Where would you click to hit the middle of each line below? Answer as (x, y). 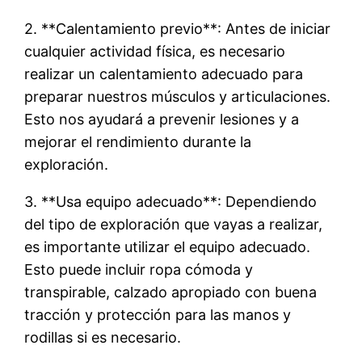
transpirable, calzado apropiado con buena (171, 292)
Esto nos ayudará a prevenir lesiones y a (162, 119)
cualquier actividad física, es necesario (155, 51)
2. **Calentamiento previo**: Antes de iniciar (178, 28)
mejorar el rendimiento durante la (138, 141)
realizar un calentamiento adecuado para (164, 74)
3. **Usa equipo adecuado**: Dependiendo (171, 201)
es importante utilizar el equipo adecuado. (168, 246)
